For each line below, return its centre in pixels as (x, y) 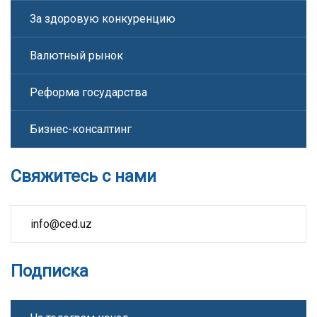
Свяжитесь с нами (83, 176)
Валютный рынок (76, 56)
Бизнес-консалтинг (81, 129)
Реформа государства (88, 92)
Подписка (50, 271)
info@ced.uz (61, 224)
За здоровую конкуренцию (103, 19)
